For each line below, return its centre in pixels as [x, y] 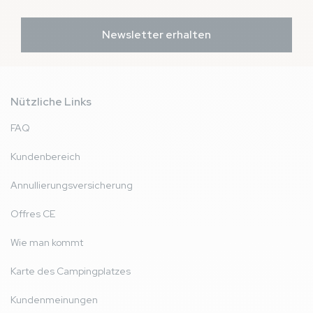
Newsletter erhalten [156, 35]
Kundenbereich [45, 157]
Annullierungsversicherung [72, 185]
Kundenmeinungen [54, 300]
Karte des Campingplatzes [71, 271]
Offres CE [33, 214]
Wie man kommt [47, 243]
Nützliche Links [51, 102]
